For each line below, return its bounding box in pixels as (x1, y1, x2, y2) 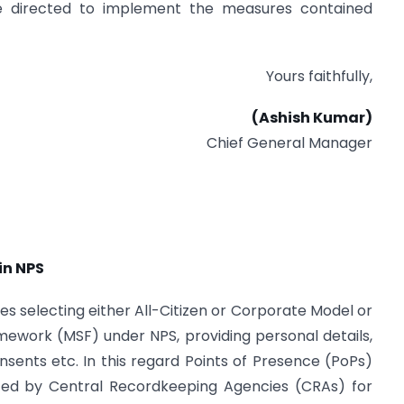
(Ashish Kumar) (252, 107, 372, 129)
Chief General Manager (207, 133, 372, 154)
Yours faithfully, (266, 65, 372, 87)
